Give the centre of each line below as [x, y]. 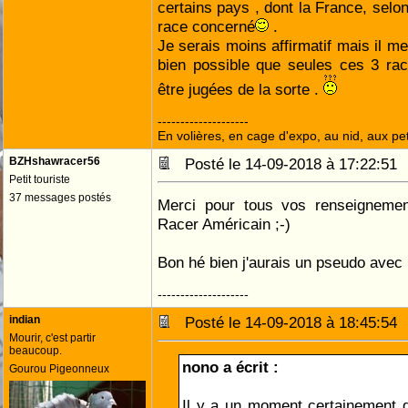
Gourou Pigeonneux [59, 369]
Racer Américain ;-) [224, 224]
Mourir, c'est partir [52, 338]
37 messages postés [60, 198]
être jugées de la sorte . [240, 89]
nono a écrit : [230, 367]
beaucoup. [36, 351]
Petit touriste [40, 179]
